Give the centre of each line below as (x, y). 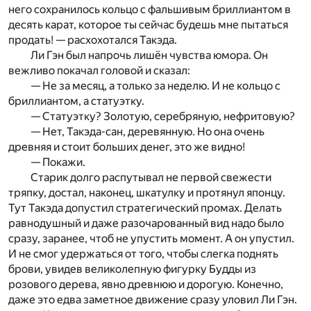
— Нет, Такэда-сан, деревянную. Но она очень (148, 131)
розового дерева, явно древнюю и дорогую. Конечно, (146, 284)
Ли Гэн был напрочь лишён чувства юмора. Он (149, 55)
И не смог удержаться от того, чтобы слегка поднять (143, 253)
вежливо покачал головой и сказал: (99, 70)
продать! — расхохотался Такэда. (93, 40)
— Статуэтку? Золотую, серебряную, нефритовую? (163, 116)
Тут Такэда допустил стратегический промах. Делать (145, 208)
